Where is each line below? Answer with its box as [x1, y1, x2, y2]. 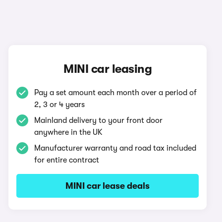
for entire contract [34, 156, 100, 165]
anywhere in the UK [34, 128, 103, 137]
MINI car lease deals [65, 181, 150, 191]
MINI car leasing [63, 62, 152, 76]
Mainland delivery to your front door [34, 116, 163, 125]
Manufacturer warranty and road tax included [34, 144, 197, 153]
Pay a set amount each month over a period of [34, 88, 197, 97]
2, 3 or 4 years [34, 100, 85, 109]
